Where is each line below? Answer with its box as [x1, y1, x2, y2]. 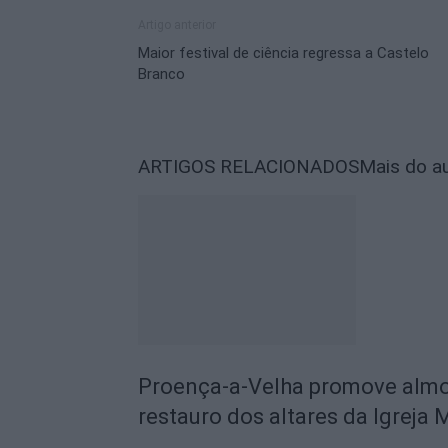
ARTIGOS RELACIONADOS [138, 155, 359, 178]
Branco [138, 65, 185, 83]
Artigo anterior [138, 18, 216, 32]
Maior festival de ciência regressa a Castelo [138, 44, 429, 62]
